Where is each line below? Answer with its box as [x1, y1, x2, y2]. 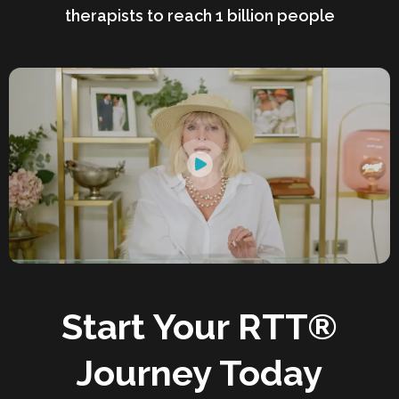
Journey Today [77, 352, 322, 395]
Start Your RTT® [61, 305, 338, 348]
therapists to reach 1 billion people [64, 6, 335, 26]
